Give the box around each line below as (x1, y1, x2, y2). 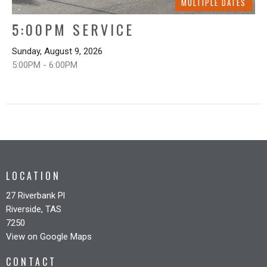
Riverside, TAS (6, 203, 61, 215)
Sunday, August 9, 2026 (12, 46, 103, 57)
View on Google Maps (6, 231, 92, 242)
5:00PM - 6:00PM (12, 60, 77, 71)
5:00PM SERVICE (12, 18, 134, 41)
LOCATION (6, 169, 61, 184)
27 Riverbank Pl (6, 190, 65, 201)
